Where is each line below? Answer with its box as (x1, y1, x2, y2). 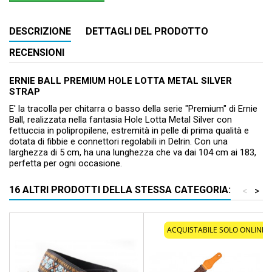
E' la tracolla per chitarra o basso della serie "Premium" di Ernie (9, 103, 257, 115)
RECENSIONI (9, 47, 64, 59)
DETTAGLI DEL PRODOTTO (86, 25, 208, 38)
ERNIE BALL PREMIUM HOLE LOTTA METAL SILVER (9, 75, 232, 87)
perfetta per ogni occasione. (9, 158, 122, 169)
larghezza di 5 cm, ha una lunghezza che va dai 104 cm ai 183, (9, 147, 256, 158)
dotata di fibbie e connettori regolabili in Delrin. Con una (9, 136, 228, 148)
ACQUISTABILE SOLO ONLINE (167, 225, 266, 236)
